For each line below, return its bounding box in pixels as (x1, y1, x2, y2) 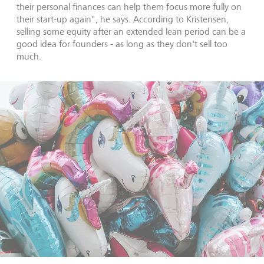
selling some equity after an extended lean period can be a (16, 25, 246, 37)
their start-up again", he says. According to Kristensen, (16, 13, 229, 25)
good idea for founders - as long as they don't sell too (16, 38, 227, 49)
